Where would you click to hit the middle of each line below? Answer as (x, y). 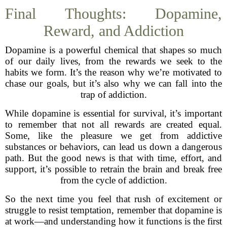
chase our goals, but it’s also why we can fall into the (113, 83)
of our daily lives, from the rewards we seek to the (113, 61)
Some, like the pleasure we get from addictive (113, 136)
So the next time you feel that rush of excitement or (113, 199)
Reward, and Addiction (113, 31)
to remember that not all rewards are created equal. (113, 124)
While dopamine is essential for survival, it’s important (113, 113)
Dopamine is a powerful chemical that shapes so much (113, 50)
